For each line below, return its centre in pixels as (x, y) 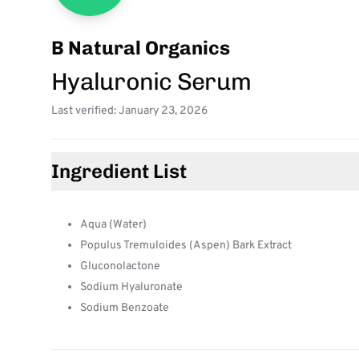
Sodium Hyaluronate (131, 287)
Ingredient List (119, 171)
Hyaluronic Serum (151, 82)
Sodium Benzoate (125, 308)
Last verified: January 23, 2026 (129, 111)
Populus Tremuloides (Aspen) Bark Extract (186, 246)
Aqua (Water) (113, 225)
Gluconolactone (120, 266)
